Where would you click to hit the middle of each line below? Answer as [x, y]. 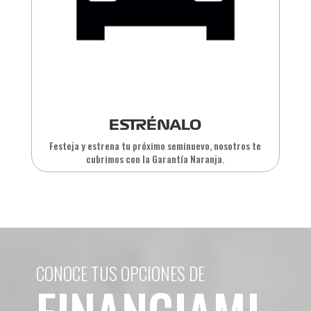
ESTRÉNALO [155, 125]
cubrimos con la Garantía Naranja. [155, 158]
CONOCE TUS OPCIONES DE [120, 274]
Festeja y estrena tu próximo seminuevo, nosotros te [155, 145]
